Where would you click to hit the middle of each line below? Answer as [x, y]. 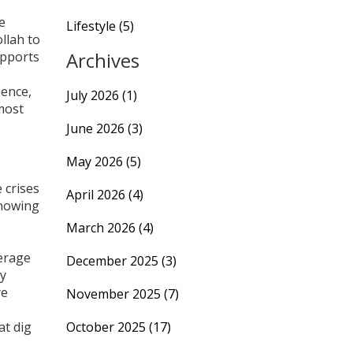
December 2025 [113, 261]
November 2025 [115, 294]
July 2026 [94, 95]
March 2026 [102, 228]
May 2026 [96, 162]
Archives [102, 60]
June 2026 [97, 128]
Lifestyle [92, 26]
